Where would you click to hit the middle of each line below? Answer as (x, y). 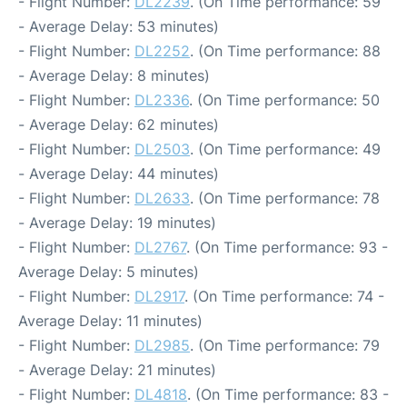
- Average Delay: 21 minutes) (117, 370)
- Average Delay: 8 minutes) (114, 76)
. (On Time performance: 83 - (288, 395)
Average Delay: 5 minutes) (109, 272)
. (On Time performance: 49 (285, 149)
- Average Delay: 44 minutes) (119, 174)
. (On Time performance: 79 (285, 346)
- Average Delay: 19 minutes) (117, 223)
